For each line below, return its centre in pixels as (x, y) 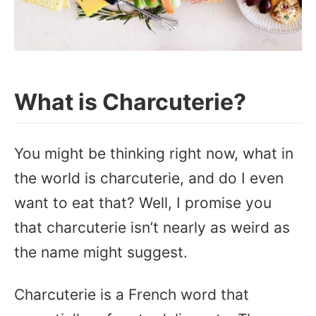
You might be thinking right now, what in (154, 153)
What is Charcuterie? (130, 102)
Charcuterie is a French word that (132, 294)
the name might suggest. (103, 252)
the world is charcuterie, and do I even (149, 178)
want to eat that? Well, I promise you (143, 203)
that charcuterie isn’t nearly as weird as (152, 227)
